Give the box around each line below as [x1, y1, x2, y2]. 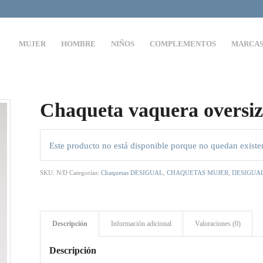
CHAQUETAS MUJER [167, 168, 229, 176]
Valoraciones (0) [195, 219, 241, 228]
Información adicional [111, 219, 172, 228]
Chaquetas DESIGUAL [101, 168, 164, 176]
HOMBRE [61, 39, 96, 48]
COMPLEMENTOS [150, 39, 217, 48]
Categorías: [69, 168, 102, 176]
